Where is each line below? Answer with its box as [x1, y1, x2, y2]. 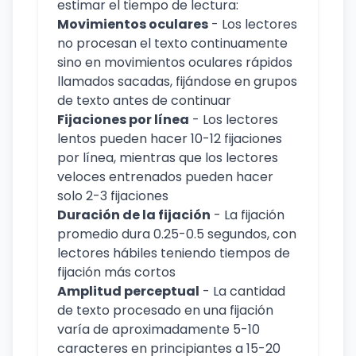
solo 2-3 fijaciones [57, 187, 168, 205]
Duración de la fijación [57, 206, 211, 224]
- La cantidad [199, 282, 285, 300]
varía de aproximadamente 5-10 [57, 320, 260, 339]
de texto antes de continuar [57, 91, 231, 110]
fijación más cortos [57, 263, 176, 281]
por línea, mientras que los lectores [57, 149, 278, 167]
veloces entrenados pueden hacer [57, 168, 273, 186]
